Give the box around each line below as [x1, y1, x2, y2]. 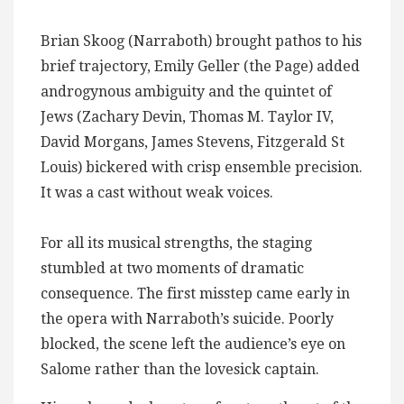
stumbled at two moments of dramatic [41, 259, 304, 277]
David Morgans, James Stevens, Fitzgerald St [41, 133, 344, 151]
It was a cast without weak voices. [41, 183, 273, 201]
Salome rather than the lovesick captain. [41, 360, 319, 378]
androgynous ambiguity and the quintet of [41, 82, 332, 100]
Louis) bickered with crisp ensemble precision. [41, 158, 363, 176]
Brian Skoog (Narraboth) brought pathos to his [41, 32, 362, 50]
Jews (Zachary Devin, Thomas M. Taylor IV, [41, 107, 334, 125]
